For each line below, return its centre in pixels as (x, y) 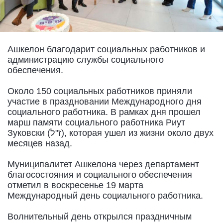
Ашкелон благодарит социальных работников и (106, 49)
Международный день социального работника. (105, 195)
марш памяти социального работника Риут (96, 122)
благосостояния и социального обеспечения (100, 174)
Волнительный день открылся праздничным (100, 216)
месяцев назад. (40, 143)
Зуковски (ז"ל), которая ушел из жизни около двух (29, 133)
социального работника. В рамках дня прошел (104, 112)
